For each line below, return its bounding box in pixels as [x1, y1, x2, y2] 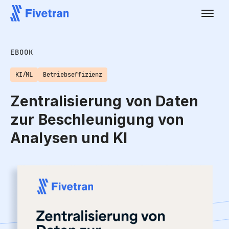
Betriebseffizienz [43, 71, 102, 79]
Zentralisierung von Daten [10, 93, 199, 110]
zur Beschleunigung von [10, 111, 185, 128]
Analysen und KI [10, 129, 128, 147]
